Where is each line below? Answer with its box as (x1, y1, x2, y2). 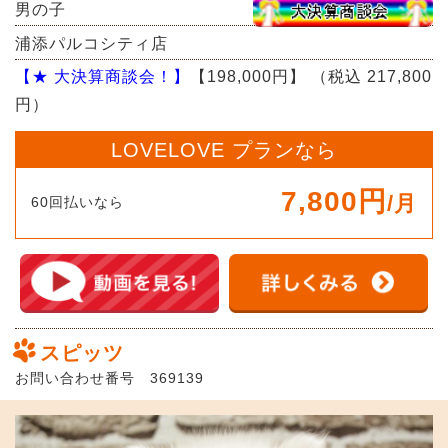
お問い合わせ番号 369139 (15, 370, 204, 387)
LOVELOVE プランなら (111, 138, 337, 161)
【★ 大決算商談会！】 (15, 68, 190, 86)
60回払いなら (31, 193, 124, 210)
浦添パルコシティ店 (15, 34, 168, 52)
